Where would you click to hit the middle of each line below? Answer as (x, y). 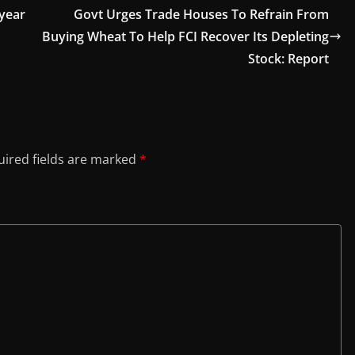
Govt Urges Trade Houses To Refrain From (201, 15)
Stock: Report (288, 59)
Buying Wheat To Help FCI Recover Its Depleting (185, 37)
